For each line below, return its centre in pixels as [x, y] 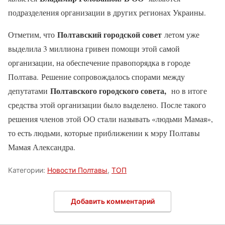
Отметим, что [33, 34]
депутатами [29, 90]
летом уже [181, 34]
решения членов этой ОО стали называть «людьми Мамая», [110, 119]
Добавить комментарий [113, 201]
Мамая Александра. [42, 147]
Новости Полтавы [77, 170]
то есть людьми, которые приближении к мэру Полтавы [104, 133]
